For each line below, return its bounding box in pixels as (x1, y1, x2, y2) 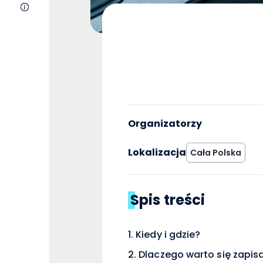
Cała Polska (190, 146, 241, 159)
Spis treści (130, 190, 205, 210)
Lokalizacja (128, 145, 186, 159)
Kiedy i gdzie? (136, 227, 201, 241)
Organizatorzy (128, 116, 202, 130)
